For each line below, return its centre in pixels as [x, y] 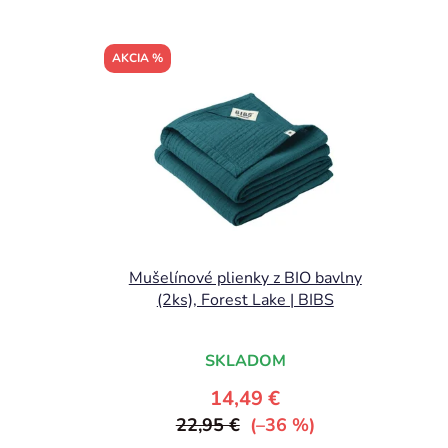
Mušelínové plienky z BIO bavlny [245, 278]
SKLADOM [245, 361]
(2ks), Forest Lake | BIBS [245, 300]
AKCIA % [137, 57]
